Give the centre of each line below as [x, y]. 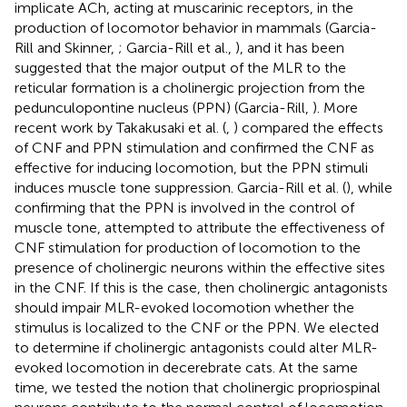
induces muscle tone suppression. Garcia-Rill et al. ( [180, 187]
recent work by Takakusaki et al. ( [120, 127]
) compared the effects [308, 127]
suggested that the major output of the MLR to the [180, 67]
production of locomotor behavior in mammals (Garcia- [196, 27]
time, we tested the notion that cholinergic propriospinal [198, 387]
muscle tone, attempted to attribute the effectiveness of [199, 227]
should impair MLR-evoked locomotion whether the [184, 307]
